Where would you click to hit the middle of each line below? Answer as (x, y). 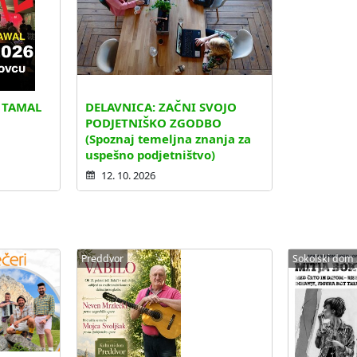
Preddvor (102, 258)
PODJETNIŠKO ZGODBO (154, 123)
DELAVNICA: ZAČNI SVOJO (161, 107)
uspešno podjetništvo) (151, 155)
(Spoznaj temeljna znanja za (169, 139)
